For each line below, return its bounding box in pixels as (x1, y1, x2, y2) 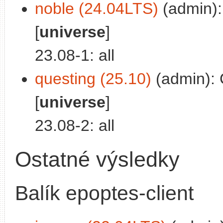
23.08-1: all (35, 46, 114, 64)
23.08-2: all (35, 116, 114, 134)
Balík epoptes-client (15, 181, 194, 205)
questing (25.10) (35, 69, 151, 88)
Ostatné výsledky (15, 147, 180, 171)
